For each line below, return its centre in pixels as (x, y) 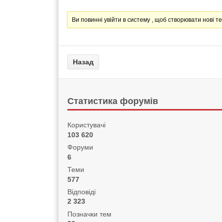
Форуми (80, 147)
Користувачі (86, 125)
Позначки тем (89, 214)
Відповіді (81, 192)
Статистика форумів (113, 101)
